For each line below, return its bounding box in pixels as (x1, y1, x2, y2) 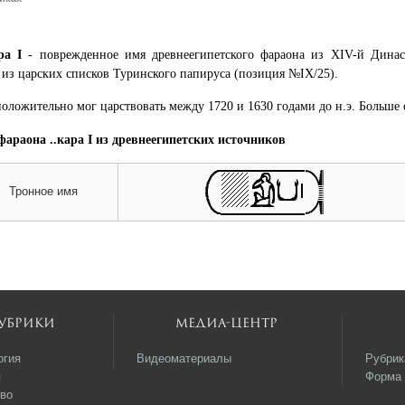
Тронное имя (9, 184, 78, 199)
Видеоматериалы (136, 352, 231, 366)
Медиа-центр (175, 318, 278, 328)
